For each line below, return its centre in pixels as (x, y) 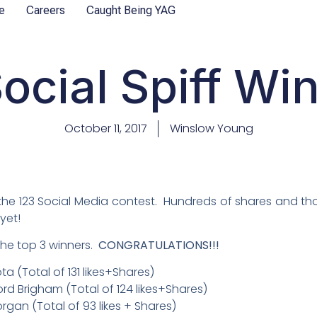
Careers (46, 10)
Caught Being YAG (131, 10)
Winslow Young (211, 128)
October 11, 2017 (105, 128)
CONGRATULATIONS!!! (159, 246)
